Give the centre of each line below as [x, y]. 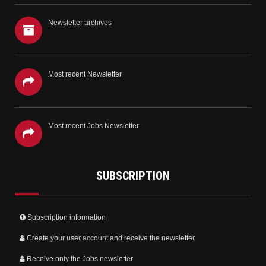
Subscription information [66, 218]
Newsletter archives [80, 22]
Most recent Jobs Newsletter [94, 126]
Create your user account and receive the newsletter [110, 238]
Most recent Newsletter [85, 74]
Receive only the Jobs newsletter [80, 259]
